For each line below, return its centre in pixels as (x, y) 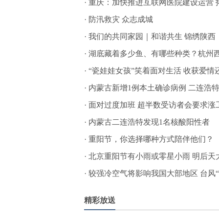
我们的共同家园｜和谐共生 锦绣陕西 (152, 37)
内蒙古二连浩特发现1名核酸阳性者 (149, 122)
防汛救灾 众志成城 (121, 20)
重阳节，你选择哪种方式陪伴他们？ (151, 139)
